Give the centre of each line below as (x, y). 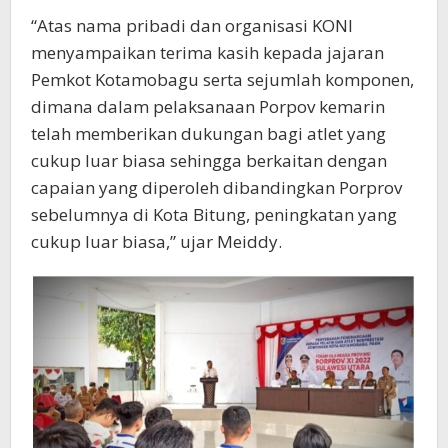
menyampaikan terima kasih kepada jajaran (207, 53)
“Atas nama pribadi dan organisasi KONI (192, 26)
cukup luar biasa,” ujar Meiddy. (156, 242)
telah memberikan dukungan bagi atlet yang (208, 134)
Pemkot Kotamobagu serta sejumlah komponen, (222, 80)
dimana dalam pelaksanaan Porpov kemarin (208, 107)
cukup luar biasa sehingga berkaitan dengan (209, 161)
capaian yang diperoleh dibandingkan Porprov (216, 188)
